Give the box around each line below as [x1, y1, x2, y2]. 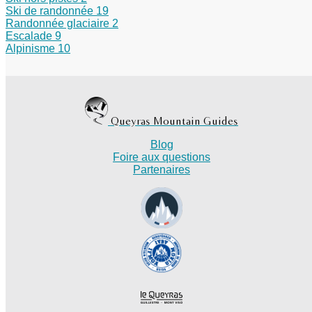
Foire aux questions [113, 150, 210, 163]
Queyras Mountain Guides [111, 116, 238, 127]
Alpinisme [6, 42, 58, 54]
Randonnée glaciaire [6, 17, 112, 29]
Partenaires [133, 163, 190, 175]
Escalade [6, 29, 55, 42]
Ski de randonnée [6, 4, 96, 17]
